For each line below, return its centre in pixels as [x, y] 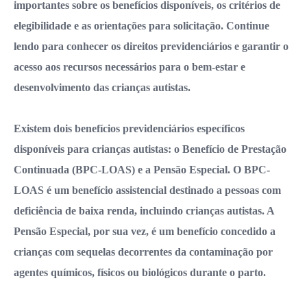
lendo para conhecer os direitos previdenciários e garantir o [151, 47]
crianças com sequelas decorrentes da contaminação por [143, 252]
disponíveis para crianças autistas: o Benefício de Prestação [150, 149]
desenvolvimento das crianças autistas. [102, 88]
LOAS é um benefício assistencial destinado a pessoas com [147, 191]
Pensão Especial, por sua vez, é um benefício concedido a [145, 232]
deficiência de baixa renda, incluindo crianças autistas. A [144, 211]
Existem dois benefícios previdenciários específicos [129, 129]
